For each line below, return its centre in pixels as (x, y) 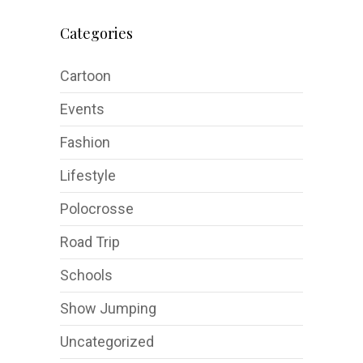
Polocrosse (97, 209)
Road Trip (90, 242)
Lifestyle (88, 175)
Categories (96, 33)
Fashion (85, 142)
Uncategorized (107, 342)
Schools (86, 275)
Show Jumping (108, 308)
